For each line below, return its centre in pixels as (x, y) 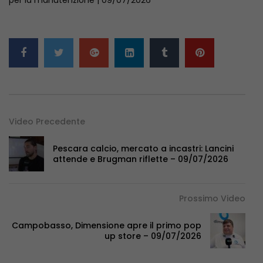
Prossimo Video (212, 198)
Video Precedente (47, 121)
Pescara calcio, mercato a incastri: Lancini (143, 148)
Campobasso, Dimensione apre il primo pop (107, 225)
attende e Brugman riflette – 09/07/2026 (141, 159)
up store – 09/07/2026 (153, 236)
